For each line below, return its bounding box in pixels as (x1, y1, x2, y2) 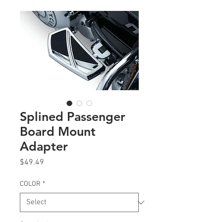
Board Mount (20, 124, 96, 139)
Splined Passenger (20, 109, 125, 124)
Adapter (20, 139, 68, 154)
